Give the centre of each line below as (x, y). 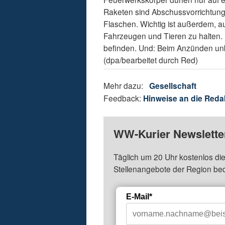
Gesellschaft (173, 86)
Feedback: (124, 98)
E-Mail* (139, 197)
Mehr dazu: (127, 86)
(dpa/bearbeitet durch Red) (151, 60)
